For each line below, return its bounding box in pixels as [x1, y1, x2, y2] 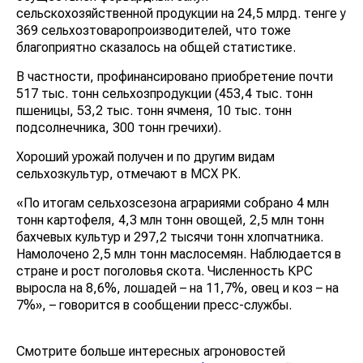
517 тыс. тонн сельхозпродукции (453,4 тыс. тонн [16, 85, 313, 101]
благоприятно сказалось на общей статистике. [16, 39, 296, 55]
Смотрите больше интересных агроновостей [16, 343, 285, 359]
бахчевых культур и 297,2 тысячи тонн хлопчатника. [16, 228, 323, 245]
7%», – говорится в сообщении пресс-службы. [16, 297, 292, 313]
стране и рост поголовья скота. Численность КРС [16, 263, 313, 279]
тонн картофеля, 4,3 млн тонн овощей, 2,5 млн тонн [16, 211, 324, 228]
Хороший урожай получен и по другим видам [16, 148, 275, 164]
